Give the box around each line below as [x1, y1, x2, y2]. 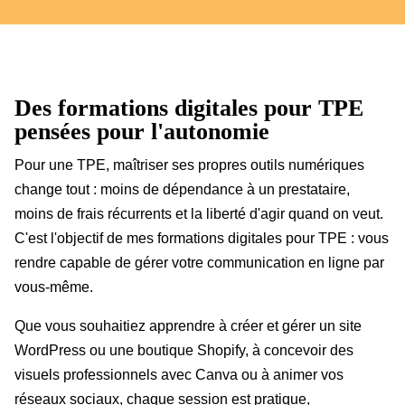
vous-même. [14, 279, 93, 296]
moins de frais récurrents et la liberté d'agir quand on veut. [14, 206, 383, 222]
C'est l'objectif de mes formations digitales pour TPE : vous [14, 231, 389, 247]
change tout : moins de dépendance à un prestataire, [14, 182, 350, 198]
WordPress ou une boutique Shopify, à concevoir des [14, 343, 353, 359]
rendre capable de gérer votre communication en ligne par [14, 255, 384, 271]
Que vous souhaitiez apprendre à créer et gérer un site [14, 318, 362, 334]
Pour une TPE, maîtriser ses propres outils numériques [14, 157, 364, 174]
